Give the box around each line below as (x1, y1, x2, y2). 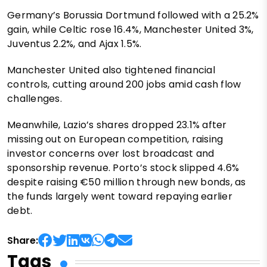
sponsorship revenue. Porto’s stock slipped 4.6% (7, 161, 240, 175)
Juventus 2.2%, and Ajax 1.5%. (7, 37, 142, 51)
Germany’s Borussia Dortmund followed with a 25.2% (7, 8, 259, 23)
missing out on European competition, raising (7, 132, 223, 147)
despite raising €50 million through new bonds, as (7, 175, 246, 190)
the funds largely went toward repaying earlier (7, 190, 232, 204)
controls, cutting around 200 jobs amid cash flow (7, 77, 241, 92)
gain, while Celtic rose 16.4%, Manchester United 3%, (7, 23, 254, 37)
